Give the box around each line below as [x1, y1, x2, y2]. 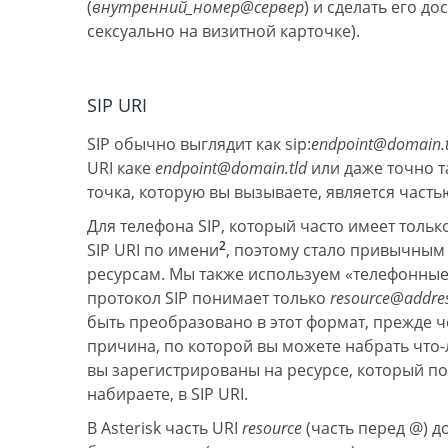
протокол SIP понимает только [87, 287, 330, 309]
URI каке [87, 157, 155, 179]
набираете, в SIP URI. [87, 383, 248, 405]
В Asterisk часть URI [87, 417, 242, 439]
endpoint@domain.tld [155, 157, 307, 179]
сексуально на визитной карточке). [87, 20, 360, 42]
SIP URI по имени [87, 239, 219, 261]
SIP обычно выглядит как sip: [87, 133, 311, 155]
